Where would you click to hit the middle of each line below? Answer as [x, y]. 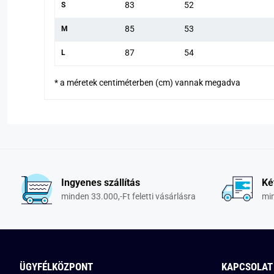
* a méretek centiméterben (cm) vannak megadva [147, 83]
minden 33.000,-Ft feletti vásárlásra [128, 196]
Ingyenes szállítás [100, 182]
